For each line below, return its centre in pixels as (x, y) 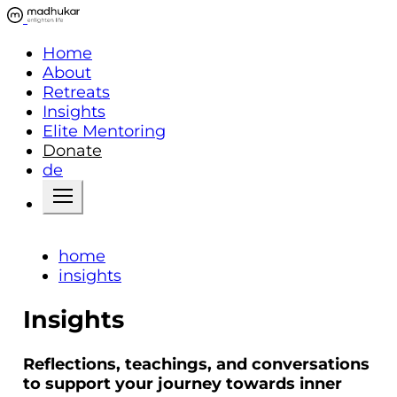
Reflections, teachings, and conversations (196, 364)
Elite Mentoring (104, 131)
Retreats (76, 92)
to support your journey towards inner (183, 383)
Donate (72, 151)
